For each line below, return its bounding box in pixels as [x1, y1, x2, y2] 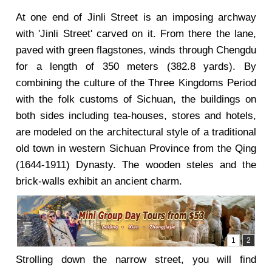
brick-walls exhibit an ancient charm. [16, 175, 182, 187]
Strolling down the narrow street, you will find [16, 254, 256, 265]
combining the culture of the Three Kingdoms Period [16, 77, 256, 89]
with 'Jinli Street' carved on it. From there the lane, [16, 28, 256, 39]
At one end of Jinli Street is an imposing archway [16, 12, 256, 23]
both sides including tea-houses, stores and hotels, [16, 110, 256, 121]
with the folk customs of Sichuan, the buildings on [16, 93, 256, 105]
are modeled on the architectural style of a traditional [16, 126, 256, 138]
